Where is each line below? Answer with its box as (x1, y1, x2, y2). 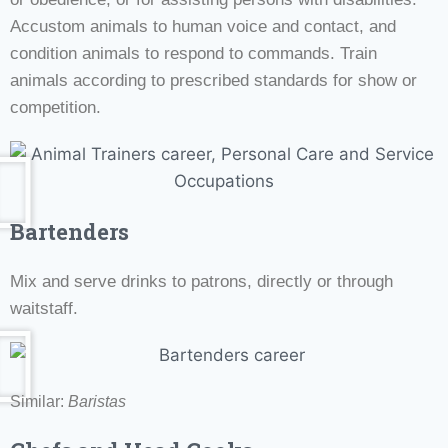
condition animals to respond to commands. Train (10, 43, 377, 63)
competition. (10, 97, 101, 117)
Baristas (68, 392, 126, 410)
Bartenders (10, 216, 129, 246)
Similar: (10, 392, 68, 410)
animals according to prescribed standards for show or (10, 70, 417, 90)
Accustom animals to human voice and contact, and (10, 16, 396, 36)
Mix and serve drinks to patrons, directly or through (10, 271, 393, 291)
